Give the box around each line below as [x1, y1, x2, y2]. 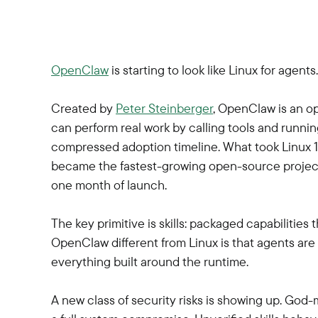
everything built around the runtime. [51, 253, 248, 270]
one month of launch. [51, 177, 167, 193]
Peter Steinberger [116, 100, 213, 116]
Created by [51, 100, 116, 116]
